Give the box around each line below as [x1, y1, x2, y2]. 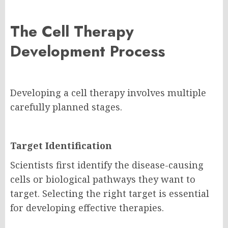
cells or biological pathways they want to [10, 173, 195, 186]
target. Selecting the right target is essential [10, 187, 209, 200]
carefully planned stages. [10, 101, 122, 113]
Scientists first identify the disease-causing [10, 159, 204, 172]
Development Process [10, 40, 165, 63]
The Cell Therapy [10, 20, 134, 43]
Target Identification [10, 139, 112, 152]
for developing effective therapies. [10, 202, 164, 214]
